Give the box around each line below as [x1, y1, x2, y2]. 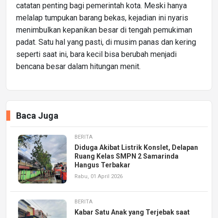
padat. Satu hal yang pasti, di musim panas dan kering [16, 37, 196, 47]
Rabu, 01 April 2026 [74, 173, 123, 180]
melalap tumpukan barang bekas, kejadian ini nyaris [16, 13, 188, 22]
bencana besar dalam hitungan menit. [16, 61, 141, 71]
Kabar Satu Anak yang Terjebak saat [74, 208, 190, 216]
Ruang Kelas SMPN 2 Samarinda [74, 152, 179, 160]
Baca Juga [16, 110, 58, 121]
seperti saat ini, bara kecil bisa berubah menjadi [16, 49, 177, 59]
